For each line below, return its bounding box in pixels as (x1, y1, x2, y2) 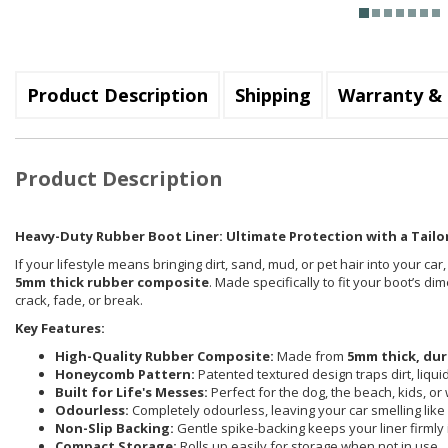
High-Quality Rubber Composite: (55, 347, 274, 366)
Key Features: (15, 319, 105, 338)
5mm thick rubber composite (15, 273, 209, 292)
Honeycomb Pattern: (55, 365, 195, 384)
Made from (274, 347, 347, 366)
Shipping (235, 83, 311, 108)
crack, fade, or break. (15, 291, 143, 310)
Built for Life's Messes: (55, 383, 208, 402)
